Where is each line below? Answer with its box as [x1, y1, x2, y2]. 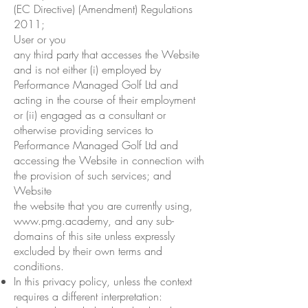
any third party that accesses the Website [14, 46, 199, 62]
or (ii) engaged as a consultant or [14, 107, 166, 122]
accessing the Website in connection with [14, 152, 204, 168]
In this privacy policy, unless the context [14, 273, 192, 289]
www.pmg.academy [14, 212, 108, 228]
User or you [14, 31, 66, 47]
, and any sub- [108, 212, 174, 228]
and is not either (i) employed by [14, 61, 161, 77]
